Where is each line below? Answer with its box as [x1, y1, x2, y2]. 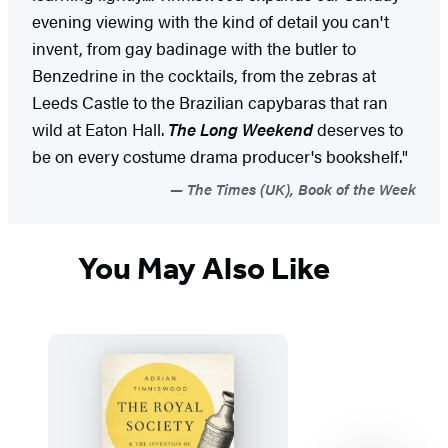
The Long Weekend [168, 116, 313, 141]
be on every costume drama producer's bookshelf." [32, 143, 408, 168]
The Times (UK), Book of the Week [183, 177, 416, 199]
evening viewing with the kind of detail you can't [32, 8, 389, 33]
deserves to [313, 116, 403, 141]
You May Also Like [78, 249, 330, 288]
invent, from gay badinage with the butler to [32, 35, 356, 60]
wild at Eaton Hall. [32, 116, 168, 141]
